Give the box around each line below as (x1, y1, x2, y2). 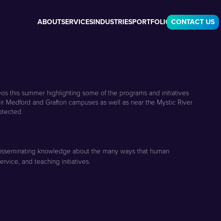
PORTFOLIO (132, 17, 171, 28)
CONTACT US (171, 17, 215, 28)
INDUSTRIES (93, 17, 133, 28)
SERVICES (61, 17, 94, 28)
